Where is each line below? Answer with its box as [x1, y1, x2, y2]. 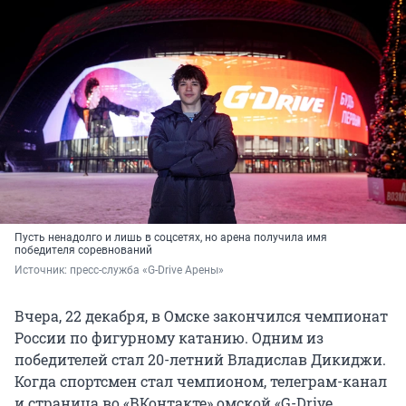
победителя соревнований [14, 243, 152, 256]
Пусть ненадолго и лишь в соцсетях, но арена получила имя [14, 230, 327, 244]
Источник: [14, 263, 70, 276]
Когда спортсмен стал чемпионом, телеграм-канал [14, 371, 387, 391]
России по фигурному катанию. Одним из [14, 327, 324, 347]
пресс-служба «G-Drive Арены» [70, 263, 224, 276]
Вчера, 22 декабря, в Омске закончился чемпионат [14, 305, 388, 325]
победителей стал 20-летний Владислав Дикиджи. [14, 349, 386, 369]
